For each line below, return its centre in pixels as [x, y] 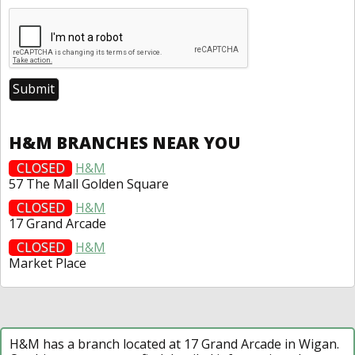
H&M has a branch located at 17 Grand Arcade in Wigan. [174, 344]
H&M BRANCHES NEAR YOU [125, 142]
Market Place [48, 263]
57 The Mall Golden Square [89, 183]
